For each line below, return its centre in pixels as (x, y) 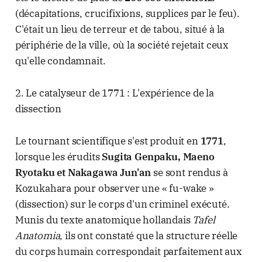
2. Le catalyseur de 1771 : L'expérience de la (115, 93)
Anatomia (37, 236)
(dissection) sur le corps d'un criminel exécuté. (122, 204)
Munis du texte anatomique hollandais (104, 220)
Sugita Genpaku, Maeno (158, 157)
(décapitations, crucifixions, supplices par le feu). (127, 14)
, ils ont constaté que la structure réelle (149, 236)
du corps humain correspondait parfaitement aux (128, 252)
